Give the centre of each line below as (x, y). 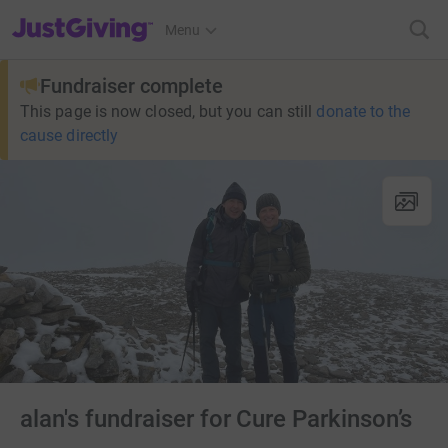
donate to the (363, 111)
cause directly (69, 135)
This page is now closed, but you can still (166, 111)
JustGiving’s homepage (83, 17)
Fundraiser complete (131, 86)
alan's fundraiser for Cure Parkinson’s (216, 419)
